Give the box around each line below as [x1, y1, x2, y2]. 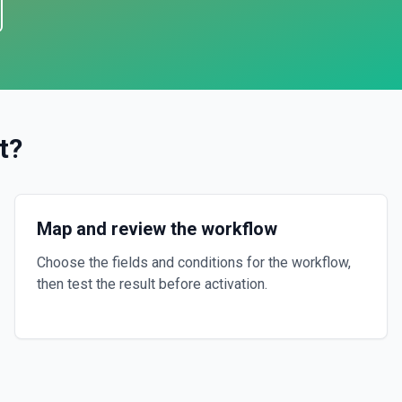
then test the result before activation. [37, 275, 267, 293]
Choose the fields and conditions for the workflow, [37, 254, 351, 271]
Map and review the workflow [37, 218, 277, 240]
